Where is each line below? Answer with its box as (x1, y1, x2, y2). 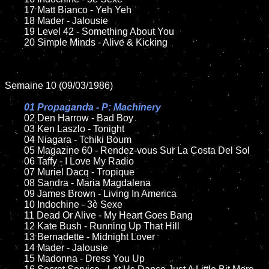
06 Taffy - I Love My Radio (5, 156, 24, 166)
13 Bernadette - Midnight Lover (5, 232, 24, 242)
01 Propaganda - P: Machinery (24, 102, 161, 112)
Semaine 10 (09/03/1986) (5, 80, 113, 91)
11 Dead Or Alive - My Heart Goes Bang (5, 210, 14, 220)
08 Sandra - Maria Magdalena (5, 178, 24, 188)
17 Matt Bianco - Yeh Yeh (5, 5, 24, 15)
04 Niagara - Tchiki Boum (5, 134, 24, 145)
